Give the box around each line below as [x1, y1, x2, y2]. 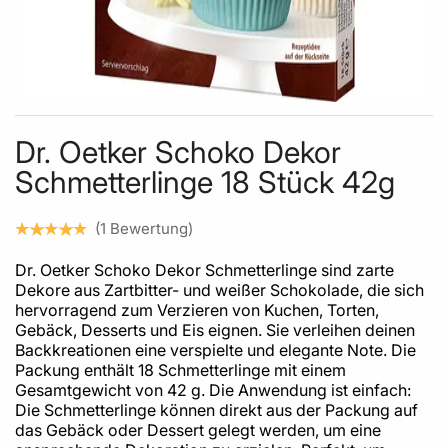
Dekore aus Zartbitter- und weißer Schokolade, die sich [15, 280, 424, 300]
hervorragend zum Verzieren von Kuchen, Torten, [15, 300, 379, 320]
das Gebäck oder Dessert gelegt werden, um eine [15, 420, 381, 440]
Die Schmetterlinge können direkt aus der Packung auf [15, 400, 418, 420]
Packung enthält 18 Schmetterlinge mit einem [15, 360, 346, 380]
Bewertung [105, 218, 188, 238]
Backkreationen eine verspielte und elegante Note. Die [15, 340, 416, 360]
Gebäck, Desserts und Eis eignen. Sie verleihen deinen [15, 320, 415, 340]
